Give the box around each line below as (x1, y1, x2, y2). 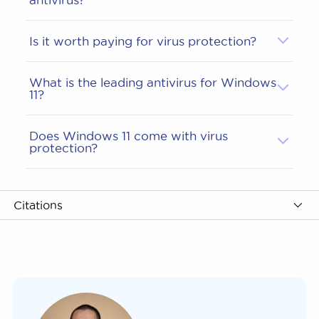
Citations (14, 198, 63, 211)
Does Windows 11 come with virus (28, 128, 228, 142)
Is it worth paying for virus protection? (28, 33, 256, 48)
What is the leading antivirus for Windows (28, 75, 276, 89)
